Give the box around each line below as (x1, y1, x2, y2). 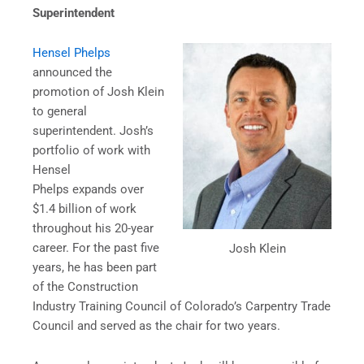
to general (32, 104, 87, 119)
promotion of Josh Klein (32, 84, 164, 100)
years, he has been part (32, 260, 157, 275)
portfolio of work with (32, 143, 150, 158)
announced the (32, 65, 112, 80)
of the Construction (32, 279, 138, 295)
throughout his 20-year (32, 221, 154, 236)
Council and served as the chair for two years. (32, 318, 280, 334)
